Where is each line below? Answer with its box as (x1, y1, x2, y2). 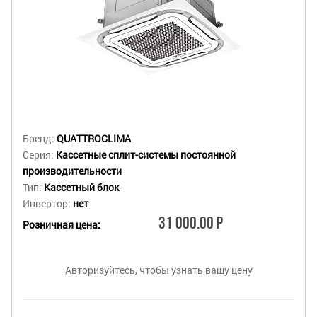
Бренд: (23, 132, 57, 146)
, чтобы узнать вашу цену (134, 263, 253, 277)
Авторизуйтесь (64, 263, 135, 277)
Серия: (23, 148, 56, 162)
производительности (23, 164, 122, 178)
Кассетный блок (44, 180, 119, 195)
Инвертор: (23, 197, 73, 211)
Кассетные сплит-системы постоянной (56, 148, 236, 162)
